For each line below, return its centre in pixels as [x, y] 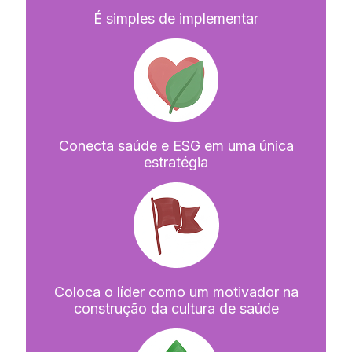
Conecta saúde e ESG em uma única [176, 145]
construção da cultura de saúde [176, 308]
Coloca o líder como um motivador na [176, 291]
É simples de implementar [176, 18]
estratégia [176, 162]
